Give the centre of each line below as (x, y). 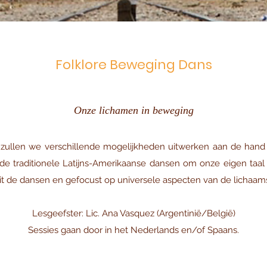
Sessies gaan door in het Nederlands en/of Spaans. (133, 230)
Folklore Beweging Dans (133, 65)
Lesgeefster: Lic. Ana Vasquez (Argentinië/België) (133, 213)
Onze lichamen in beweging (133, 110)
